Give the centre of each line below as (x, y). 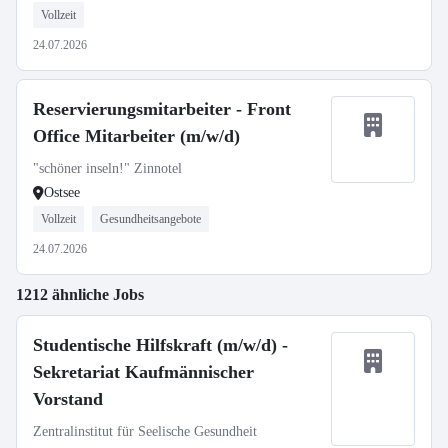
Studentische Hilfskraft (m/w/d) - (160, 345)
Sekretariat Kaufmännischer (143, 372)
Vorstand (68, 399)
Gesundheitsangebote (150, 219)
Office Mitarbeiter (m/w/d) (136, 136)
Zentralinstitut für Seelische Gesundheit (145, 431)
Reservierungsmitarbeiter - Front (162, 109)
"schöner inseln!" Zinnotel (107, 168)
